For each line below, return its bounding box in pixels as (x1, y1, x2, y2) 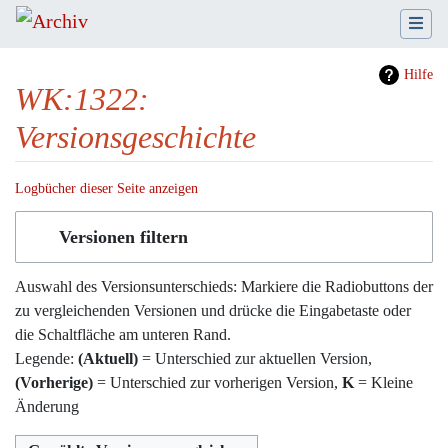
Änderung (15, 397, 79, 415)
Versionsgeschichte (15, 119, 256, 155)
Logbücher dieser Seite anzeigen (15, 181, 198, 197)
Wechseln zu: (14, 201, 98, 219)
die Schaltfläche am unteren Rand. (15, 325, 231, 343)
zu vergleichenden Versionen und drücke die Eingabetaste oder (15, 301, 411, 319)
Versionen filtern (59, 227, 188, 248)
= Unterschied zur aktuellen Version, (138, 349, 372, 367)
